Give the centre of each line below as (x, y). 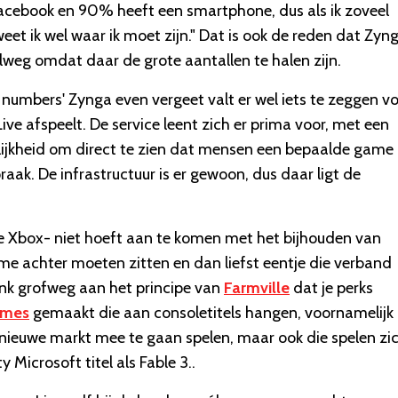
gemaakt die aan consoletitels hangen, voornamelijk (211, 313)
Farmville (257, 288)
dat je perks (331, 288)
